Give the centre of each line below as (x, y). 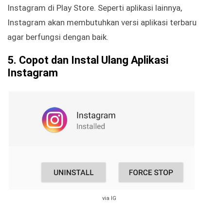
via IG (109, 199)
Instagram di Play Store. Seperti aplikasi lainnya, (95, 8)
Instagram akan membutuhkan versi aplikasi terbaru (102, 23)
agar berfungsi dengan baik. (58, 37)
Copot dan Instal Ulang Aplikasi (94, 60)
